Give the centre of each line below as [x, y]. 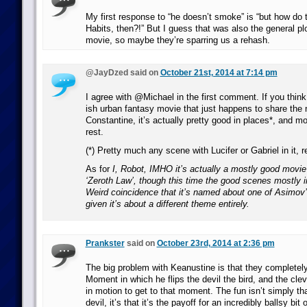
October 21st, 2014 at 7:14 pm [219, 73]
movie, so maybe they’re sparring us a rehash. [177, 40]
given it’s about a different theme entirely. [167, 204]
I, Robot [128, 169]
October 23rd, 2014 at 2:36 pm [216, 243]
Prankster [105, 243]
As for [99, 169]
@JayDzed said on [123, 73]
